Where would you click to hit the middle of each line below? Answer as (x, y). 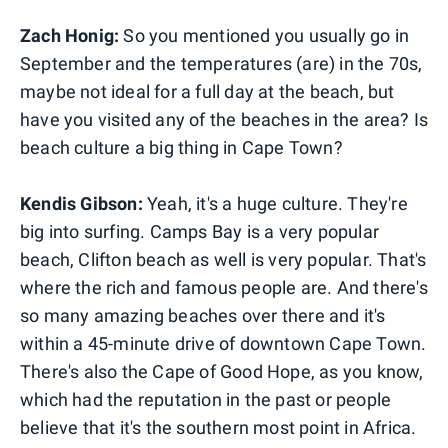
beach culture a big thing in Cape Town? (181, 147)
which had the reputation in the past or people (206, 399)
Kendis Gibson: (81, 203)
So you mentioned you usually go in (264, 35)
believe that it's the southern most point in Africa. (218, 427)
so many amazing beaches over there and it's (203, 315)
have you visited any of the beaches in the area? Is (224, 119)
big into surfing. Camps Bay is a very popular (200, 231)
